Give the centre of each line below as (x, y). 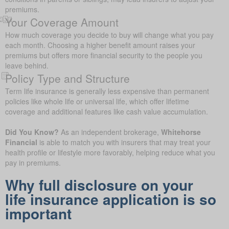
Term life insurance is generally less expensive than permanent (107, 91)
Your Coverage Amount (62, 22)
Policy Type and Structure (67, 78)
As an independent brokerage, (110, 132)
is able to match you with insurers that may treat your (124, 142)
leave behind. (27, 65)
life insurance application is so (111, 199)
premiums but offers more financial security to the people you (104, 55)
